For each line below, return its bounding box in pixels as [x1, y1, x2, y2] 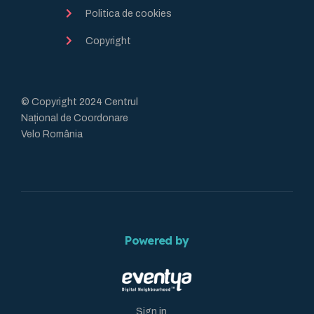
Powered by [125, 233, 189, 248]
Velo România [21, 129, 83, 140]
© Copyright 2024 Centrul [21, 97, 138, 108]
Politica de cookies [86, 8, 172, 20]
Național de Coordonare [21, 113, 128, 124]
